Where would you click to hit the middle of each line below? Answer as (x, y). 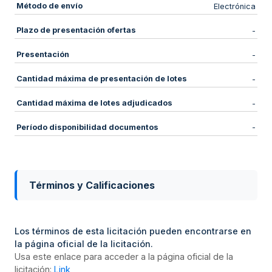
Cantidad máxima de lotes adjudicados (94, 103)
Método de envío (49, 6)
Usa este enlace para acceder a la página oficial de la (124, 256)
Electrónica (235, 6)
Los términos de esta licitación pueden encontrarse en (133, 231)
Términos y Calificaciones (92, 185)
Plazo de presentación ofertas (76, 30)
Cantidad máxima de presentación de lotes (101, 79)
